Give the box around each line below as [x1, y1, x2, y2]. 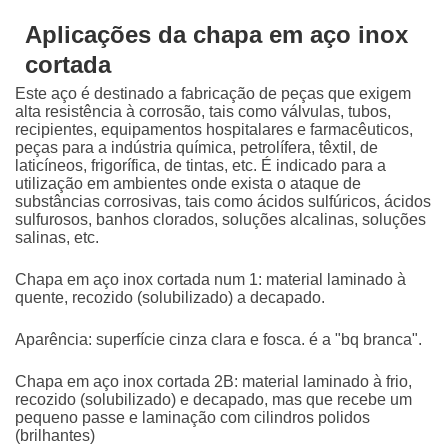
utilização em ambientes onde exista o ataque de [15, 175, 361, 193]
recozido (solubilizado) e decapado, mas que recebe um [15, 391, 412, 409]
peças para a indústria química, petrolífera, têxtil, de [15, 139, 378, 157]
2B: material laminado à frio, [210, 373, 412, 391]
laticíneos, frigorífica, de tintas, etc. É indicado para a [15, 157, 386, 175]
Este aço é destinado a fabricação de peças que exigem [15, 85, 411, 103]
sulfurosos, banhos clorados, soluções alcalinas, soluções [15, 211, 426, 229]
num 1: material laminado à [210, 271, 406, 289]
